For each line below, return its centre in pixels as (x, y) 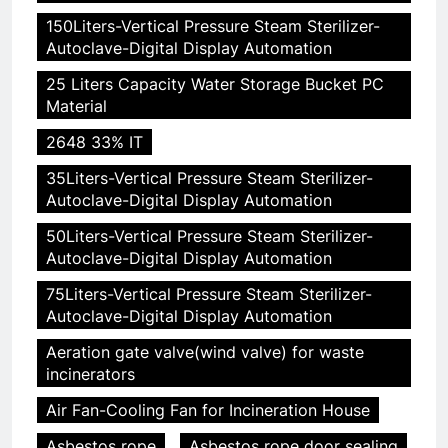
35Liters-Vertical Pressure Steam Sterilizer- (209, 177)
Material (76, 105)
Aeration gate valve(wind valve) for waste (205, 351)
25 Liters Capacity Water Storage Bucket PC (215, 83)
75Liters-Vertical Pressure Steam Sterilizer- (209, 293)
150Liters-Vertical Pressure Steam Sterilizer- (213, 25)
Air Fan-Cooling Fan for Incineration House (208, 409)
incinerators (90, 373)
